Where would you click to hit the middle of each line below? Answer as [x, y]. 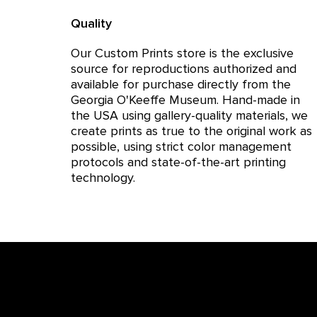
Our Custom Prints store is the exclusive [182, 53]
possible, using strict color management [181, 146]
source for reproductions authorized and [184, 69]
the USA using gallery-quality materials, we [189, 115]
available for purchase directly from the [181, 84]
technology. [103, 178]
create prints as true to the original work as [191, 131]
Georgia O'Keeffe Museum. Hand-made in [185, 100]
